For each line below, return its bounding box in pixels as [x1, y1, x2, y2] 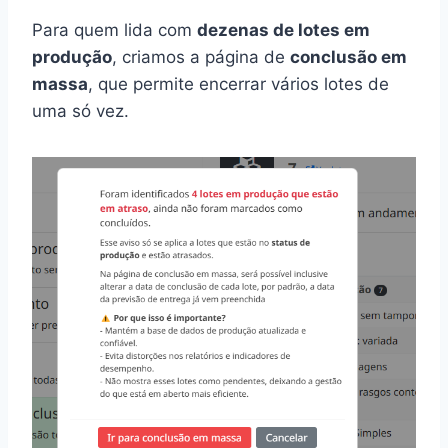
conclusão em [290, 47, 407, 68]
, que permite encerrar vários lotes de [88, 74, 389, 95]
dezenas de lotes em [197, 20, 370, 41]
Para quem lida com [32, 20, 197, 41]
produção [32, 47, 112, 68]
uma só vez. [32, 101, 129, 122]
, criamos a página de [112, 47, 290, 68]
